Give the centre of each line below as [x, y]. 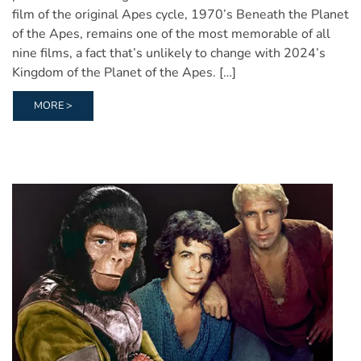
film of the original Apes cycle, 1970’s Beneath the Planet [180, 15]
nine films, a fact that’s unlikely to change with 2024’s [169, 54]
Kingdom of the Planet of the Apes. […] [124, 73]
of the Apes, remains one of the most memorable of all [171, 34]
